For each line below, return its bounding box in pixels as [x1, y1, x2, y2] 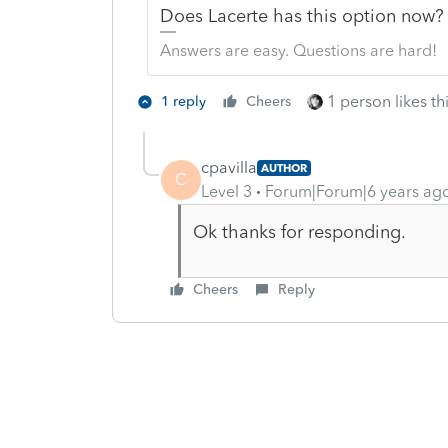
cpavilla [201, 157, 257, 177]
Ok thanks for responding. [192, 220, 411, 243]
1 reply [161, 92, 206, 110]
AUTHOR [261, 160, 307, 175]
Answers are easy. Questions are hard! [159, 40, 437, 60]
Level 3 [201, 181, 252, 201]
